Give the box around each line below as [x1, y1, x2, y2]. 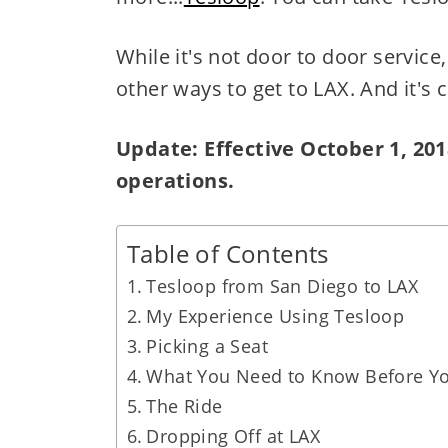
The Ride [146, 394, 223, 418]
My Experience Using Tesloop [146, 304, 405, 328]
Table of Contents [126, 236, 329, 270]
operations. [115, 167, 235, 194]
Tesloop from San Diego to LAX [146, 274, 418, 298]
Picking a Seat [146, 334, 268, 358]
